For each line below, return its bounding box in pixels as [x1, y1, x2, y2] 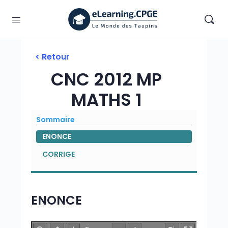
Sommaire [36, 115, 75, 125]
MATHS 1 [71, 88, 142, 112]
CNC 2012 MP [51, 67, 162, 92]
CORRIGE [42, 149, 75, 159]
